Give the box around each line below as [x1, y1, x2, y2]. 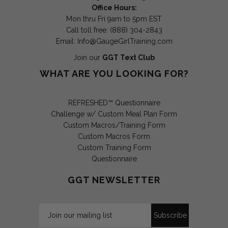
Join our [73, 53, 102, 62]
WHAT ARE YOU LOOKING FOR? [39, 68, 189, 79]
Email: [55, 37, 77, 45]
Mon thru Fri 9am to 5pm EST [66, 14, 162, 23]
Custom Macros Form [78, 132, 150, 140]
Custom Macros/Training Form [63, 121, 165, 129]
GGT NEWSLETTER [68, 174, 160, 185]
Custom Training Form [77, 143, 151, 152]
